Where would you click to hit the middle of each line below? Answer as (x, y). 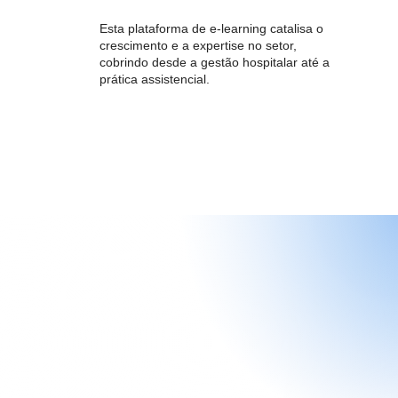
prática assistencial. (155, 80)
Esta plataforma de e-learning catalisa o (212, 29)
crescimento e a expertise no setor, (199, 46)
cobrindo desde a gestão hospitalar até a (215, 63)
